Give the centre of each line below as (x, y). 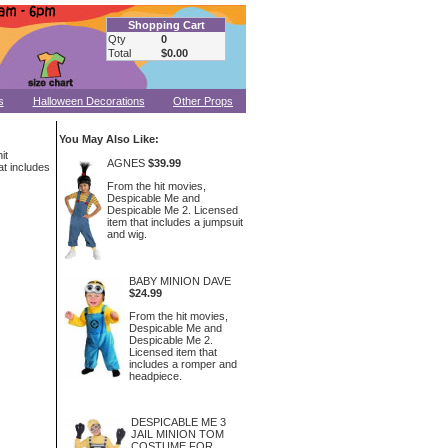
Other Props (203, 101)
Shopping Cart (166, 25)
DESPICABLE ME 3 (179, 422)
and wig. (126, 233)
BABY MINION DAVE (179, 281)
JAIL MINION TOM (178, 434)
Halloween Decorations (88, 101)
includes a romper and (182, 363)
